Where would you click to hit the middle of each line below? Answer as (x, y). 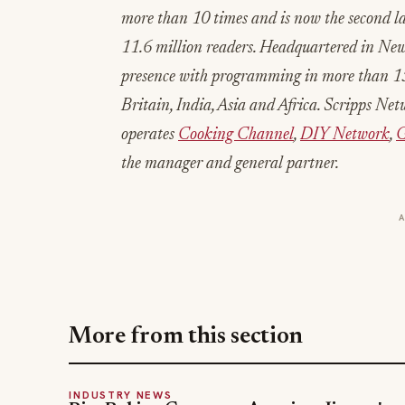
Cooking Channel (236, 135)
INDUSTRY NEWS (121, 395)
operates (150, 135)
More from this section (186, 337)
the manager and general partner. (230, 164)
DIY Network (345, 135)
